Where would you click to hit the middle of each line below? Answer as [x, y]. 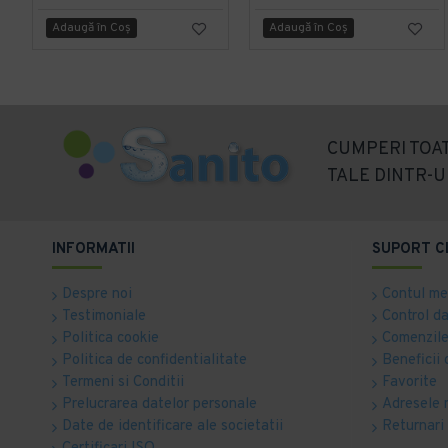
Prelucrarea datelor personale [159, 404]
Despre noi [97, 294]
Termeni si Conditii [123, 382]
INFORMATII [93, 249]
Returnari [413, 426]
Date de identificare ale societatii [172, 426]
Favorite [409, 382]
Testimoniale [104, 316]
